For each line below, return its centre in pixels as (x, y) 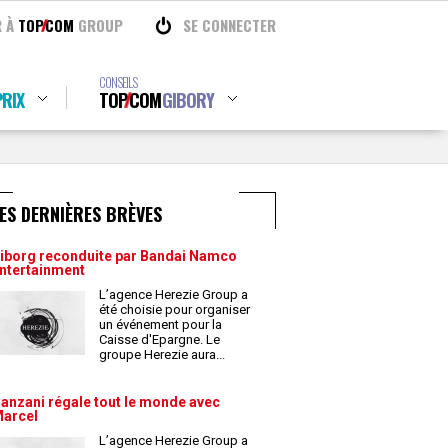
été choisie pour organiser (174, 309)
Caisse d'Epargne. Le (159, 339)
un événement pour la (160, 324)
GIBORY (187, 100)
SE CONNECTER (229, 25)
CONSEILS (117, 82)
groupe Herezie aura (159, 354)
